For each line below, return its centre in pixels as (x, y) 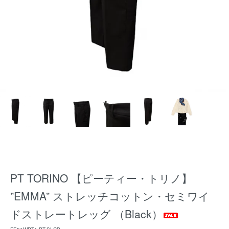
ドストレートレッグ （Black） (86, 214)
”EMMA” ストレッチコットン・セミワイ (110, 196)
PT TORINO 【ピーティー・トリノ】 (101, 178)
